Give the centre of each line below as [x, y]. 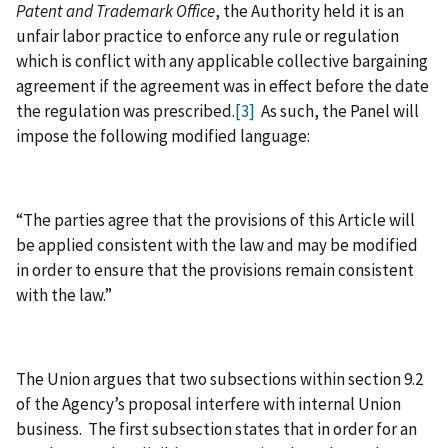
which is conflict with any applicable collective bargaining [222, 61]
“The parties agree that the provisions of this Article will [215, 220]
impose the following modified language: [163, 136]
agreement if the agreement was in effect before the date [222, 86]
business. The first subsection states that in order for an [216, 429]
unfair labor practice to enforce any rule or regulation [207, 36]
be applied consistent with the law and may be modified [217, 245]
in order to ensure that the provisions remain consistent [215, 270]
